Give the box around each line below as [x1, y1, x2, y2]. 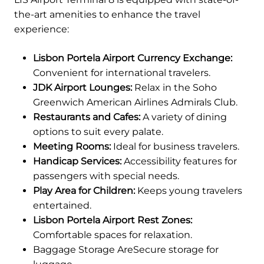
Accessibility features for [121, 156, 237, 167]
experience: [14, 24, 69, 35]
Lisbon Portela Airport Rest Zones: [33, 214, 192, 226]
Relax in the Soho [132, 82, 217, 94]
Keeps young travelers [135, 185, 242, 197]
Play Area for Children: [33, 185, 135, 197]
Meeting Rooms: [33, 141, 111, 153]
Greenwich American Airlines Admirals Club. [33, 97, 237, 108]
